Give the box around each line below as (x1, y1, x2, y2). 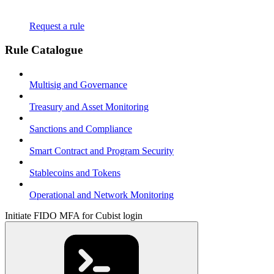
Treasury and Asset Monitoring (29, 101, 149, 112)
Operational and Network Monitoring (29, 189, 174, 200)
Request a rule (29, 21, 84, 32)
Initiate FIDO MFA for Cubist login (5, 210, 143, 221)
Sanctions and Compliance (29, 123, 132, 134)
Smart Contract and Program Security (29, 145, 174, 156)
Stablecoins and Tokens (29, 167, 120, 178)
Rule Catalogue (5, 43, 83, 56)
